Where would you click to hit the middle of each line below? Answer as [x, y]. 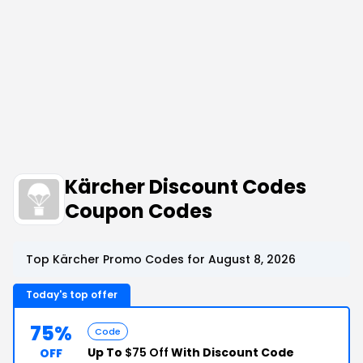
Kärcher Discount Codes [186, 187]
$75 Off [147, 352]
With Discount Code [231, 352]
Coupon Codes [139, 211]
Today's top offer [72, 295]
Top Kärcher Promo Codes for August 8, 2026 [161, 259]
